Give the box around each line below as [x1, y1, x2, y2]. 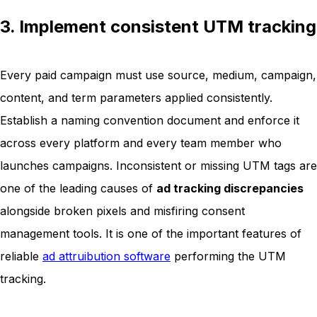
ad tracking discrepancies [156, 181, 304, 196]
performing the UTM [171, 249, 286, 264]
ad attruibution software [42, 249, 171, 264]
